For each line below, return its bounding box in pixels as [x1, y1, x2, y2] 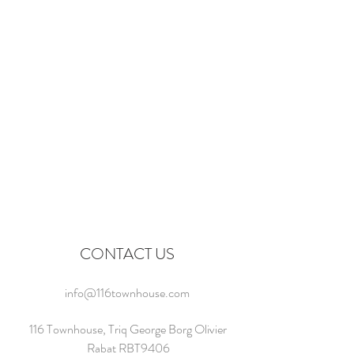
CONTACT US [80, 243, 175, 265]
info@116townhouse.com [65, 284, 190, 302]
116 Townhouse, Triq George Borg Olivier [29, 320, 227, 338]
